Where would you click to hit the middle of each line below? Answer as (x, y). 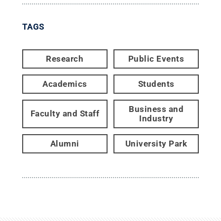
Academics (65, 84)
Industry (156, 118)
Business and (156, 109)
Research (65, 58)
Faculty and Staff (65, 114)
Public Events (156, 58)
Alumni (65, 143)
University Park (156, 143)
